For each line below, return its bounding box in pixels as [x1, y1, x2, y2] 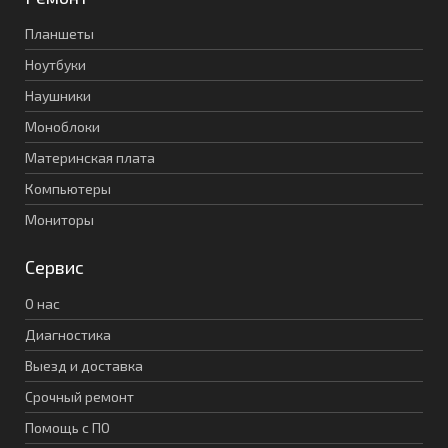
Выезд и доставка [25, 357, 143, 375]
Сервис [25, 256, 84, 279]
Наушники [25, 87, 91, 105]
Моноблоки [25, 118, 100, 136]
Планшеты [25, 25, 94, 43]
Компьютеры [25, 180, 111, 198]
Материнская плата [25, 149, 155, 167]
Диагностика [25, 326, 111, 344]
